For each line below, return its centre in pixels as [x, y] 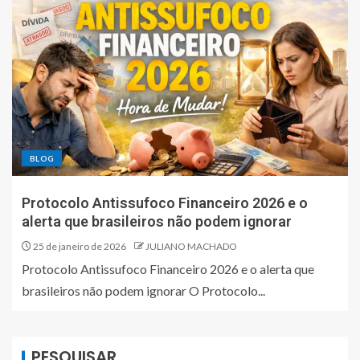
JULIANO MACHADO [191, 247]
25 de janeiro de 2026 [79, 247]
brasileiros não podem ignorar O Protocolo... [143, 291]
